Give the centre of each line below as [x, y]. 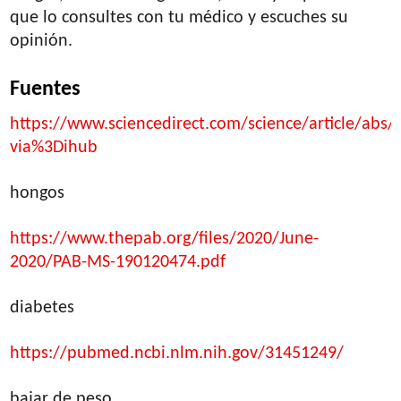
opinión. [42, 41]
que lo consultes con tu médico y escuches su [179, 17]
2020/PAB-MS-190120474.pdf [118, 262]
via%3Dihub [54, 147]
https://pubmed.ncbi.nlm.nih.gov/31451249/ [177, 353]
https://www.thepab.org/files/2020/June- [165, 239]
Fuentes [46, 89]
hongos [38, 193]
